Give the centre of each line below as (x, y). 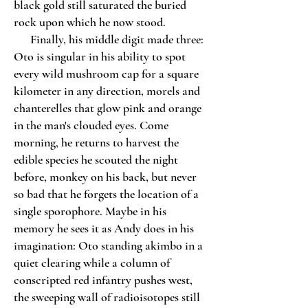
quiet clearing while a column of (92, 263)
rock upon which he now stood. (90, 22)
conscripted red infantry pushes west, (103, 280)
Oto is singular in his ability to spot (100, 56)
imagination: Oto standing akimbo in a (108, 245)
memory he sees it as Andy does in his (104, 228)
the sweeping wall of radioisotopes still (107, 297)
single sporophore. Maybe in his (90, 211)
